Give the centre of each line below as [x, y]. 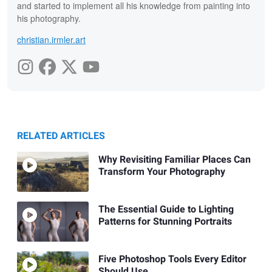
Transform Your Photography [161, 172]
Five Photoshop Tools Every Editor [172, 260]
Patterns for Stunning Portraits [165, 222]
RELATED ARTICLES [61, 136]
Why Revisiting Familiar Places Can [174, 159]
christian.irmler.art [51, 39]
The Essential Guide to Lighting [166, 210]
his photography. [49, 18]
